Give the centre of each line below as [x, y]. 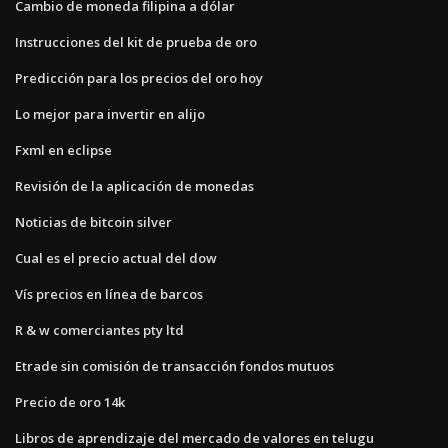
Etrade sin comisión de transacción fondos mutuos [174, 365]
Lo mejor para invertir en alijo [110, 113]
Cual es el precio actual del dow [116, 257]
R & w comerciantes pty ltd [99, 329]
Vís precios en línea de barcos [109, 293]
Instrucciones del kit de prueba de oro [136, 41]
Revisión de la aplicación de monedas [134, 185]
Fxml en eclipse [63, 149]
